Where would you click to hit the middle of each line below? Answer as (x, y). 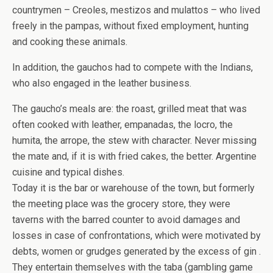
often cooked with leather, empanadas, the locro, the (122, 124)
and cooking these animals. (70, 41)
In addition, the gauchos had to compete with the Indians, (133, 67)
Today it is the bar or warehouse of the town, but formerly (133, 188)
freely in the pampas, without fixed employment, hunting (130, 26)
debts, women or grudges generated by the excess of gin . (136, 251)
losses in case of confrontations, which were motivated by (136, 235)
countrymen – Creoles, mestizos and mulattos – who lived (136, 10)
